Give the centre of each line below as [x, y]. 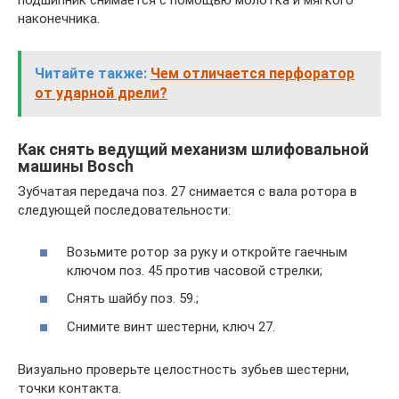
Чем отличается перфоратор [252, 74]
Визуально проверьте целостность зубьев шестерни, [183, 369]
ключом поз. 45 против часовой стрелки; [195, 270]
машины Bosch [76, 167]
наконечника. [59, 19]
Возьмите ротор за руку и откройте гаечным [207, 252]
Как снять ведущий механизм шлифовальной [193, 150]
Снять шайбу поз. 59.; [133, 299]
